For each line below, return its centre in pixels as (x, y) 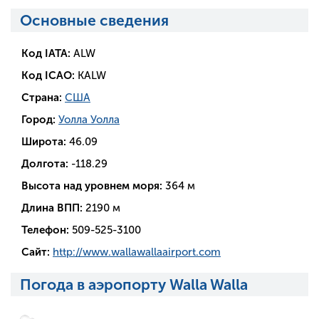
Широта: (44, 142)
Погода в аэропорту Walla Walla (134, 285)
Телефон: (45, 230)
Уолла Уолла (89, 120)
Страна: (43, 98)
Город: (40, 120)
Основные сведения (94, 21)
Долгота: (45, 164)
